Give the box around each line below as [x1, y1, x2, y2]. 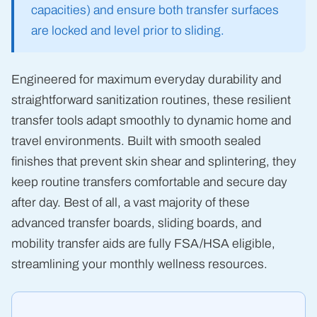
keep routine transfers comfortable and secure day [11, 175, 287, 190]
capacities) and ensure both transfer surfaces [31, 4, 279, 18]
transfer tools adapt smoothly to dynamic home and [11, 114, 292, 128]
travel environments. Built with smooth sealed [11, 134, 261, 149]
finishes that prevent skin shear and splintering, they [11, 155, 296, 169]
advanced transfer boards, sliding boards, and [11, 217, 262, 231]
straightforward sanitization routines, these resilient [11, 93, 291, 108]
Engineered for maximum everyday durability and [11, 73, 282, 87]
